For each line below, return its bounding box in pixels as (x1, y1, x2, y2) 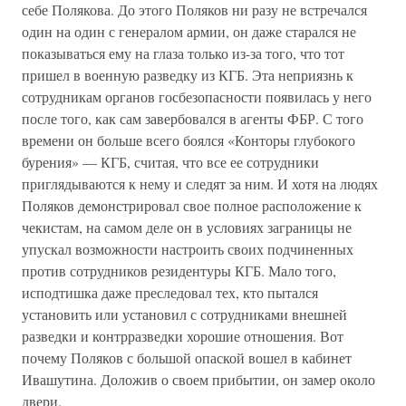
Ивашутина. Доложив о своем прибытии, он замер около (22, 370, 375, 389)
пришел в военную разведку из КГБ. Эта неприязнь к (22, 65, 353, 84)
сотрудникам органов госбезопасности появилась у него (22, 87, 372, 106)
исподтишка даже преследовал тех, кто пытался (22, 283, 318, 302)
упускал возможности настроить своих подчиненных (22, 239, 353, 258)
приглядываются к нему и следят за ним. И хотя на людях (22, 174, 378, 193)
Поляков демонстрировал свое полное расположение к (22, 196, 362, 215)
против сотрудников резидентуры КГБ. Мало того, (22, 261, 336, 280)
